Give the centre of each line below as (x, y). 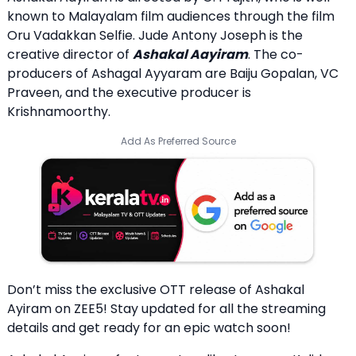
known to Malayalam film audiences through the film (171, 16)
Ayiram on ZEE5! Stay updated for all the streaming (166, 309)
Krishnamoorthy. (59, 111)
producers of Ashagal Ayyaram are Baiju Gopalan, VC (173, 73)
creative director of (70, 54)
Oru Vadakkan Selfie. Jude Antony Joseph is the (155, 35)
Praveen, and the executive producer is (129, 92)
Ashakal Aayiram (190, 54)
